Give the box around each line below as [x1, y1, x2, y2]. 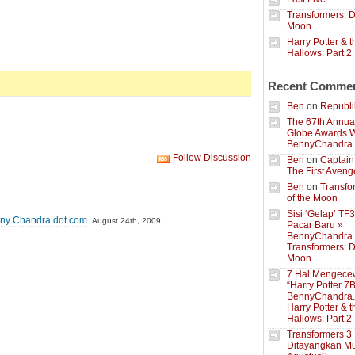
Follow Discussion [172, 152, 251, 163]
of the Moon [286, 193, 338, 204]
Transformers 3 [286, 329, 352, 340]
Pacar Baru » [286, 219, 343, 231]
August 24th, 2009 [91, 216, 161, 225]
